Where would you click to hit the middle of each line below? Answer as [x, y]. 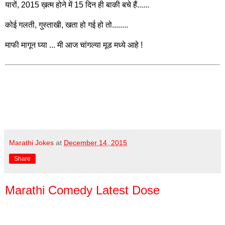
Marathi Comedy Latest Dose [82, 190]
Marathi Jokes [31, 143]
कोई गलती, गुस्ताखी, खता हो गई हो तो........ [67, 25]
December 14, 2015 [95, 143]
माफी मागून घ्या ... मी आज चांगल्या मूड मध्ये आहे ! [74, 45]
